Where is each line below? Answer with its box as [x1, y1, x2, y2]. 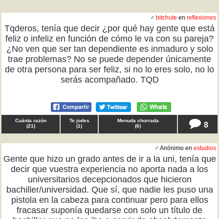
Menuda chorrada [117, 118, 159, 123]
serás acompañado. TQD [60, 75, 159, 85]
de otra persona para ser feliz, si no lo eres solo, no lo [5, 65, 214, 74]
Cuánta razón [15, 118, 46, 123]
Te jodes [69, 118, 89, 123]
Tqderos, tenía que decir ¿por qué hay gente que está [4, 23, 215, 33]
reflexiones [187, 14, 216, 21]
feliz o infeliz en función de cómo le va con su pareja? [5, 34, 214, 44]
